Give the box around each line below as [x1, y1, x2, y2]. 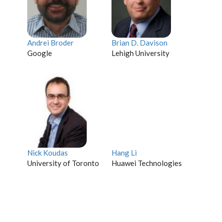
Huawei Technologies [111, 159, 182, 167]
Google [27, 49, 52, 57]
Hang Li [111, 148, 137, 157]
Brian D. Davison [111, 38, 167, 47]
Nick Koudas [27, 148, 68, 157]
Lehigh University [111, 49, 169, 57]
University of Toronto [27, 159, 99, 167]
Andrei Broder [27, 38, 74, 47]
